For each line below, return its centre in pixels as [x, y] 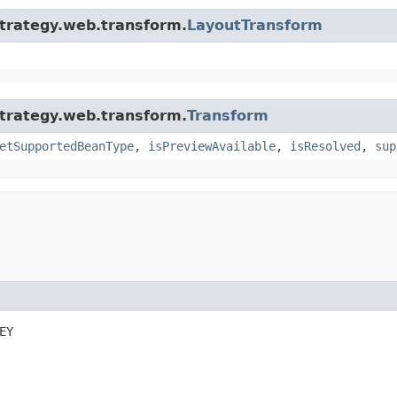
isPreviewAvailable [212, 146]
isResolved [325, 146]
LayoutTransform [255, 25]
